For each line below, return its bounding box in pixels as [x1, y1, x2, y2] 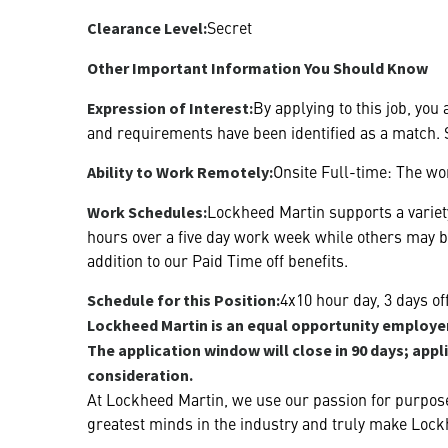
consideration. [87, 364, 193, 385]
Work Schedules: [87, 201, 207, 222]
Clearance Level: [87, 17, 207, 38]
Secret [207, 15, 252, 38]
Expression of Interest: [87, 97, 253, 118]
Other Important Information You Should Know [87, 57, 428, 78]
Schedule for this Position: [87, 289, 280, 310]
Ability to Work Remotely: [87, 161, 273, 182]
